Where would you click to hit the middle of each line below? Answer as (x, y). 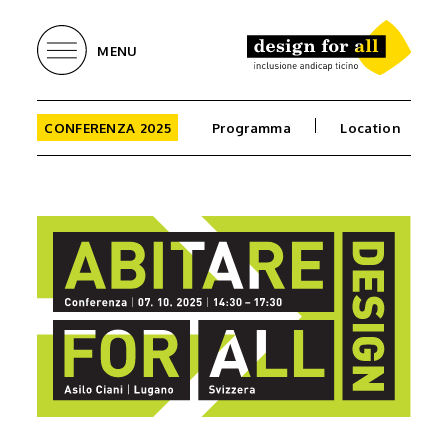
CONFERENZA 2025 (107, 127)
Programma (251, 127)
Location (370, 127)
